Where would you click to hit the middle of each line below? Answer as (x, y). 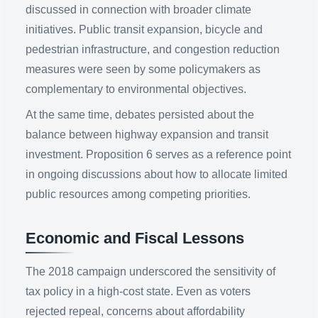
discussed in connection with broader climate (138, 9)
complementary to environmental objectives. (136, 89)
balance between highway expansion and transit (147, 134)
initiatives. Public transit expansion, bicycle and (144, 29)
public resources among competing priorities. (138, 194)
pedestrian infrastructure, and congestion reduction (153, 49)
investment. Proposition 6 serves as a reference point (158, 154)
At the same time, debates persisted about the (140, 114)
